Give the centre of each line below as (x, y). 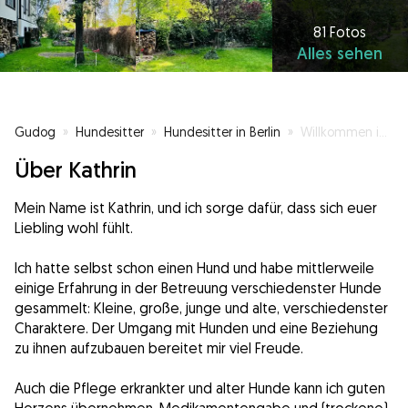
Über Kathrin (76, 170)
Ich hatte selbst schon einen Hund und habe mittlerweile (194, 268)
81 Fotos (340, 32)
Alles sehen (340, 54)
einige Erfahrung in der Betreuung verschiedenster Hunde (198, 288)
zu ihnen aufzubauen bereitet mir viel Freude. (159, 348)
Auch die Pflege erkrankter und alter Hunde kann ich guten (200, 388)
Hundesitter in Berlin (222, 132)
